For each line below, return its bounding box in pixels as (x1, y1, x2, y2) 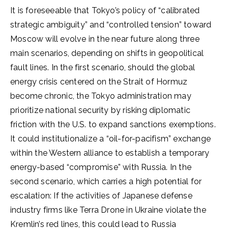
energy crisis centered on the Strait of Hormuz (10, 77, 188, 87)
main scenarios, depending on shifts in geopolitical (10, 48, 204, 58)
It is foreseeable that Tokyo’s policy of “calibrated (10, 6, 200, 15)
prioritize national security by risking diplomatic (10, 105, 191, 115)
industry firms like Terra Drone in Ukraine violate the (10, 205, 206, 215)
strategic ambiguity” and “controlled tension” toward (10, 20, 212, 30)
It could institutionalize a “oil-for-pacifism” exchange (10, 134, 211, 144)
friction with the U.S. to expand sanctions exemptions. (10, 120, 216, 129)
